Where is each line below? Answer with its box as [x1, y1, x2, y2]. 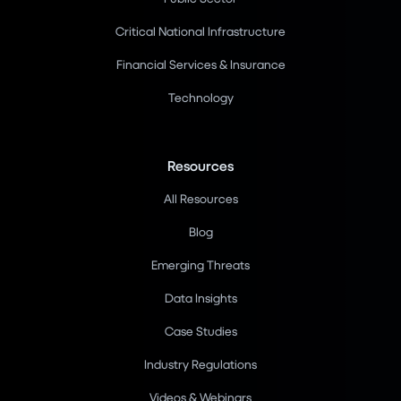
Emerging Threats [151, 257, 250, 273]
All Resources [163, 191, 238, 207]
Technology [167, 90, 234, 106]
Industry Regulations [144, 356, 257, 372]
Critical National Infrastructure [115, 23, 286, 39]
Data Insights [164, 290, 237, 306]
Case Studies [164, 323, 237, 339]
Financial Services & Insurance [115, 56, 286, 73]
